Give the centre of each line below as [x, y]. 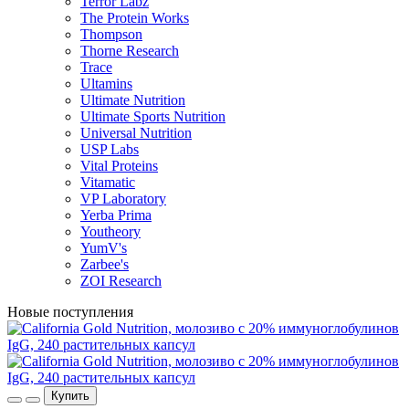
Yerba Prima [116, 215]
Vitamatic [108, 183]
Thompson [111, 35]
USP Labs [110, 150]
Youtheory [110, 232]
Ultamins [106, 84]
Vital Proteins [119, 166]
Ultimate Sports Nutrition [153, 117]
